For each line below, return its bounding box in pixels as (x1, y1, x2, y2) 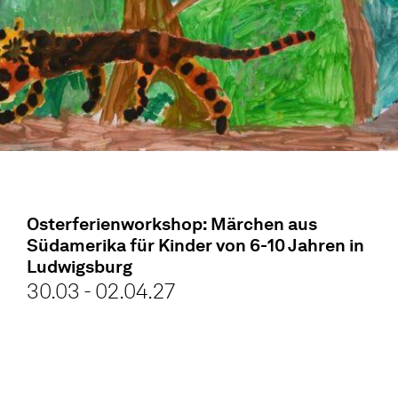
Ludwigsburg (27, 256, 132, 277)
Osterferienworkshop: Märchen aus (27, 213, 317, 235)
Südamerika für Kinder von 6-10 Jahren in (27, 235, 364, 256)
